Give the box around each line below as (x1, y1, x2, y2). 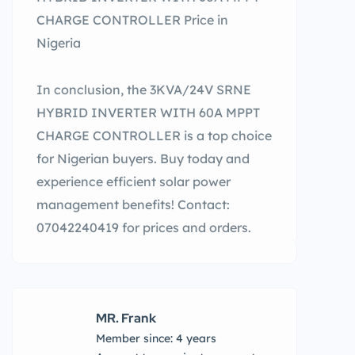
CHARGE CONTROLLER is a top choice (36, 128, 272, 143)
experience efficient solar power (36, 174, 231, 189)
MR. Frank (96, 310, 156, 326)
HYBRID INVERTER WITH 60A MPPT (36, 105, 260, 120)
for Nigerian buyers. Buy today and (36, 151, 250, 166)
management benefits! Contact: (36, 197, 230, 212)
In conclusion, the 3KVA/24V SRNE (36, 82, 251, 97)
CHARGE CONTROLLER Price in (36, 12, 228, 28)
